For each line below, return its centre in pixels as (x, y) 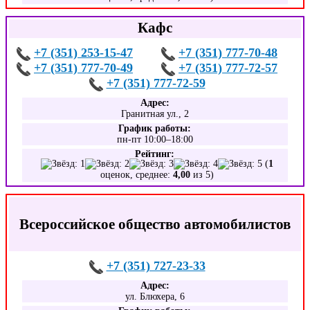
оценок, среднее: (137, 175)
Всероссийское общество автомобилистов (155, 224)
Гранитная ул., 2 (155, 114)
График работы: (155, 128)
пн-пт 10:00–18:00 (155, 139)
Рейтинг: (155, 154)
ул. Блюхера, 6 (155, 297)
